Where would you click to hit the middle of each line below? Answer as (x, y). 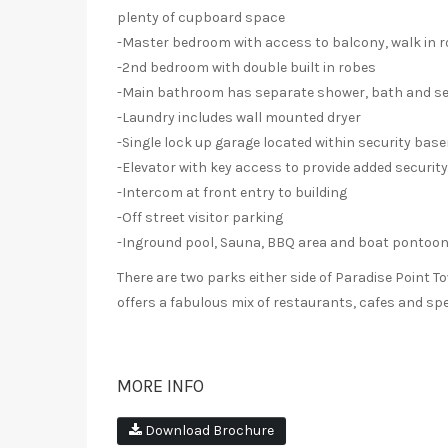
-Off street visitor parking (200, 218)
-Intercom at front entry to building (232, 193)
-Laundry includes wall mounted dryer (239, 118)
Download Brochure (208, 431)
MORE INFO (160, 386)
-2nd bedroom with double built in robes (246, 68)
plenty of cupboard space (201, 18)
